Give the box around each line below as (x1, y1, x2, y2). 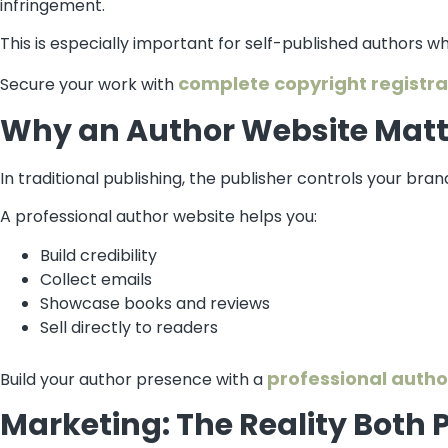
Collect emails (40, 267, 152, 291)
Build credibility (40, 243, 157, 267)
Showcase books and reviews (40, 291, 270, 315)
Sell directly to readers (40, 315, 218, 339)
